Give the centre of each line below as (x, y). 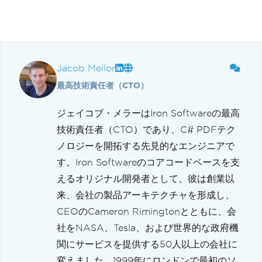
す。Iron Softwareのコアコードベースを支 (148, 163)
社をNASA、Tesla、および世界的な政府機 (148, 228)
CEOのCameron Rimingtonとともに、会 (146, 212)
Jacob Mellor (86, 68)
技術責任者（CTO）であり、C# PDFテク (146, 130)
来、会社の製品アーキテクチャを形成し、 (146, 195)
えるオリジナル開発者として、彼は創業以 (146, 179)
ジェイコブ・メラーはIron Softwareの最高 (148, 113)
